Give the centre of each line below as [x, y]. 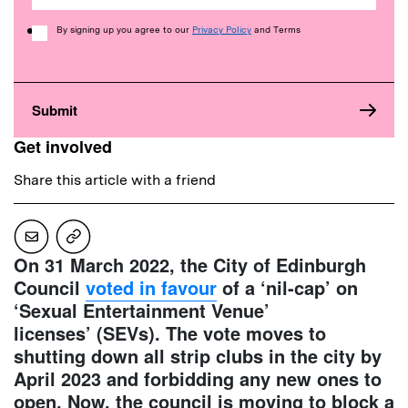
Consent [59, 32]
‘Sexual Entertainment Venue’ [142, 311]
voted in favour [151, 288]
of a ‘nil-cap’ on [287, 288]
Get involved [63, 147]
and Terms [276, 30]
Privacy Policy [222, 30]
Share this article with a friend [115, 180]
